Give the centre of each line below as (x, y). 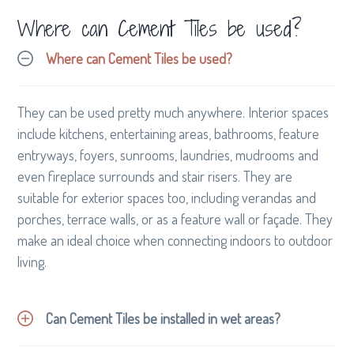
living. (32, 261)
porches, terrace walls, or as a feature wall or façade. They (175, 218)
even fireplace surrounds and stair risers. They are (155, 176)
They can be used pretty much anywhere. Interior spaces (173, 112)
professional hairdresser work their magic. (138, 13)
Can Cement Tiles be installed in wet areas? (164, 318)
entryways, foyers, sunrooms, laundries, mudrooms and (168, 154)
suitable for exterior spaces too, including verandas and (167, 197)
